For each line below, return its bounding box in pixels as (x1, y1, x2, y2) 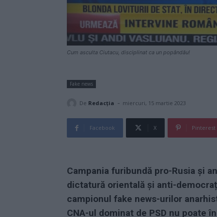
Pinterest (192, 124, 216, 132)
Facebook (90, 124, 115, 132)
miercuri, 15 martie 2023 (123, 99, 186, 107)
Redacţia (88, 99, 114, 107)
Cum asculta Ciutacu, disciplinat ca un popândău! (67, 48, 190, 56)
